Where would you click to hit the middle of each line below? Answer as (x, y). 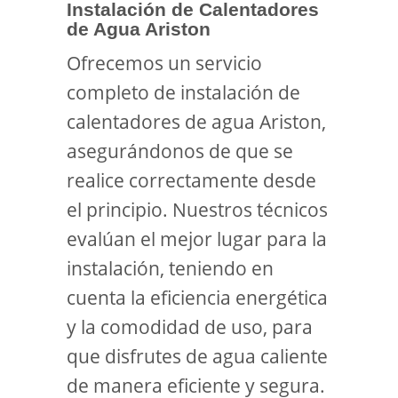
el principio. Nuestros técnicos (197, 210)
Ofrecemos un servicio (164, 63)
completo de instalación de (183, 92)
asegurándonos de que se (180, 151)
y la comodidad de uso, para (190, 327)
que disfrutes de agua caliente (197, 356)
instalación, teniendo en (170, 268)
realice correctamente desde (191, 180)
